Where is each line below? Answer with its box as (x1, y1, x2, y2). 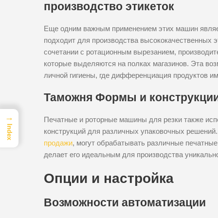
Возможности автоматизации (44, 196, 206, 209)
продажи (44, 138, 73, 147)
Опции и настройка (44, 170, 174, 186)
